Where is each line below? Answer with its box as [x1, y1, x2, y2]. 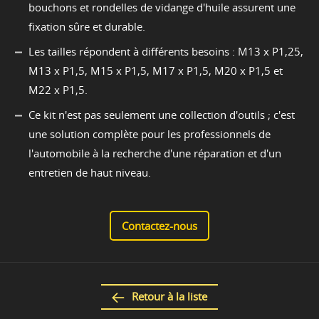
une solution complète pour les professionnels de [28, 127, 271, 142]
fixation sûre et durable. [28, 19, 145, 34]
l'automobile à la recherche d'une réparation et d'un [28, 146, 281, 161]
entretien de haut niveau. [28, 165, 151, 180]
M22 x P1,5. [28, 83, 88, 98]
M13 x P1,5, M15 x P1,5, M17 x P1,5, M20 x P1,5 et [28, 63, 283, 78]
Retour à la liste [132, 289, 207, 304]
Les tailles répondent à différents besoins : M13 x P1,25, [28, 44, 303, 59]
